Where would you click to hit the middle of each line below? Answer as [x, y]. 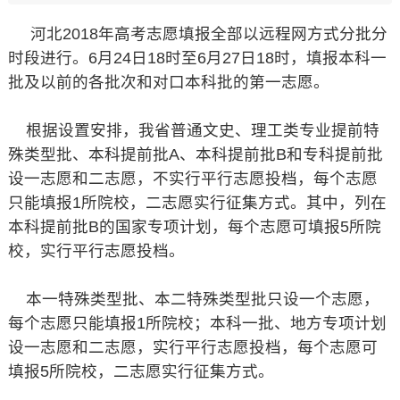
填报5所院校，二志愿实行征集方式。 [141, 371]
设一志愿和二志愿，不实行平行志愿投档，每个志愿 [192, 179]
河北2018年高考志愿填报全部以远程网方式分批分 [197, 34]
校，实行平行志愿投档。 [96, 251]
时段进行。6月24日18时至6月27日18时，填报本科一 [197, 58]
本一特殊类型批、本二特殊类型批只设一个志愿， [193, 299]
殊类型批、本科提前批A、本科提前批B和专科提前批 [195, 154]
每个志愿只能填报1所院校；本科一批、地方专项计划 [197, 323]
